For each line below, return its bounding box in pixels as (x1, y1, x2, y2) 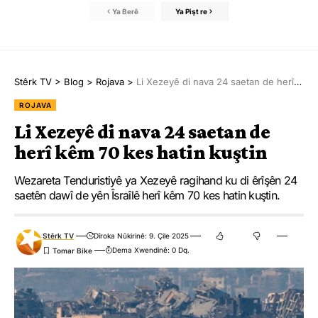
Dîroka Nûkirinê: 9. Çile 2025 (93, 231, 189, 241)
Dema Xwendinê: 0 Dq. (111, 246, 190, 255)
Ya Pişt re (175, 6, 207, 16)
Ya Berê (112, 6, 138, 16)
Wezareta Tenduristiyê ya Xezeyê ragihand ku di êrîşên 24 (14, 173, 297, 188)
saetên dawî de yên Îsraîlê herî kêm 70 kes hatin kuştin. (14, 188, 280, 203)
